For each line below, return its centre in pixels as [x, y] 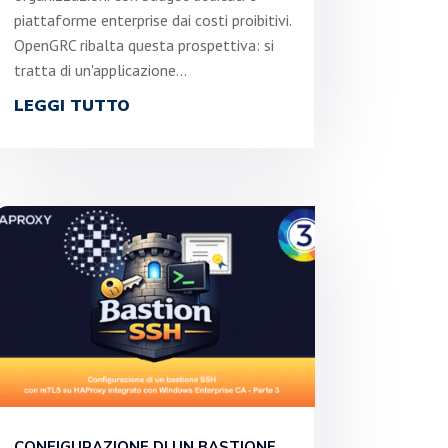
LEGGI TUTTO [71, 106]
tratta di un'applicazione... [100, 70]
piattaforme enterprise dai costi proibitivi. [152, 20]
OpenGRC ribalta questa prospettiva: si [143, 45]
